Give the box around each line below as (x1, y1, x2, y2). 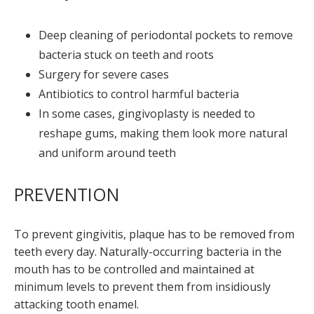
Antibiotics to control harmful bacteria (39, 86, 239, 102)
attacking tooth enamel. (14, 296, 139, 312)
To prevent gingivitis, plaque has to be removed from (14, 226, 294, 242)
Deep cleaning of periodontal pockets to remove (39, 27, 293, 43)
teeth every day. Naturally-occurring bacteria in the (14, 244, 282, 259)
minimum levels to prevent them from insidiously (14, 279, 271, 294)
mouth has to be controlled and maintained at (14, 261, 254, 277)
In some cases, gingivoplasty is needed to (39, 106, 255, 121)
